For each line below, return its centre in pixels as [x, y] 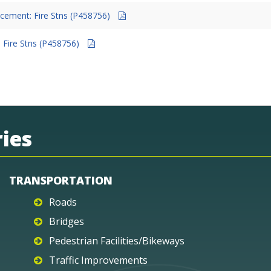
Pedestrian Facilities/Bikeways [117, 240]
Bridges [67, 221]
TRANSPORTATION [61, 180]
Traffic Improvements [98, 260]
